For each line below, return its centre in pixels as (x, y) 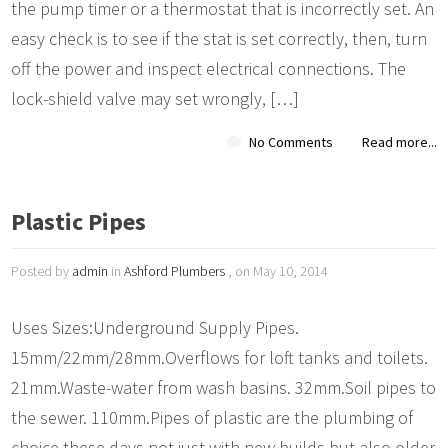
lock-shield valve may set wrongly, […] (155, 98)
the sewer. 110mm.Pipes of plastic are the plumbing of (212, 417)
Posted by (42, 270)
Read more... (399, 141)
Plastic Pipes (79, 221)
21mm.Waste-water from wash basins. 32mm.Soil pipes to (224, 387)
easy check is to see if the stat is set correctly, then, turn (219, 38)
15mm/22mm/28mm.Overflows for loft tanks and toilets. (220, 357)
